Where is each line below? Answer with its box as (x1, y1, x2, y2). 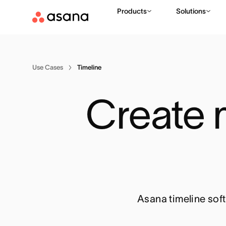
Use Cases (32, 64, 63, 71)
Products (117, 7, 147, 15)
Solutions (176, 7, 206, 15)
